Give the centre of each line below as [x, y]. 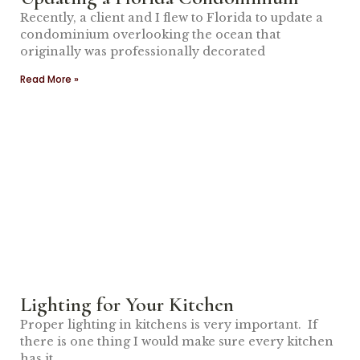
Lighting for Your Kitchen [127, 304]
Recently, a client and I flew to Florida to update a [172, 18]
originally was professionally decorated [143, 51]
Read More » [49, 79]
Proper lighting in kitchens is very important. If [169, 325]
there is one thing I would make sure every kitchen [177, 342]
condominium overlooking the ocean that [150, 35]
